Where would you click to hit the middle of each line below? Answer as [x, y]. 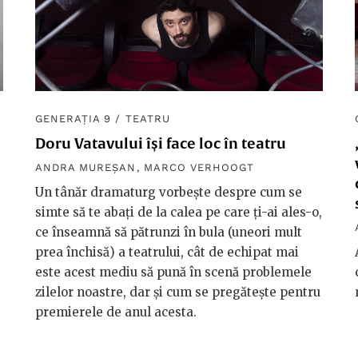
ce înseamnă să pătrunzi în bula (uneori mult [169, 232]
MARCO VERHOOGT [199, 167]
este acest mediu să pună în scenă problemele [173, 272]
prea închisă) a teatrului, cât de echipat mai [167, 252]
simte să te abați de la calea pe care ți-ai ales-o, [179, 212]
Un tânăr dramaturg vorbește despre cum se [169, 192]
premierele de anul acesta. [116, 312]
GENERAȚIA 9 [74, 118]
